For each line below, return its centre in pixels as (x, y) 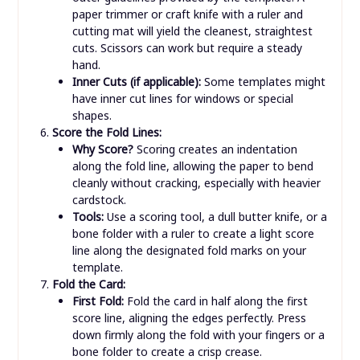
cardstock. (99, 199)
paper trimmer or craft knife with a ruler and (187, 14)
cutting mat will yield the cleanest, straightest (192, 31)
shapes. (92, 115)
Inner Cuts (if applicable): (136, 81)
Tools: (88, 216)
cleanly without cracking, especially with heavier (196, 182)
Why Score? (102, 149)
